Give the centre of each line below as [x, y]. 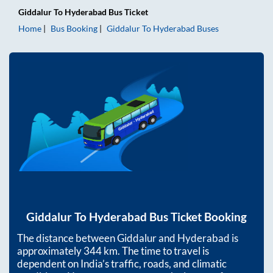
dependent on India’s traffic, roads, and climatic [122, 264]
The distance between [67, 238]
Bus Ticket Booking [197, 217]
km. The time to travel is [155, 251]
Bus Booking [74, 28]
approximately [50, 251]
